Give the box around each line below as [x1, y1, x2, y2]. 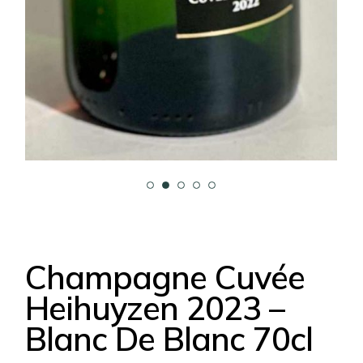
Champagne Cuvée [25, 257, 305, 298]
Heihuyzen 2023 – [25, 288, 285, 329]
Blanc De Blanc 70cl [25, 318, 314, 360]
